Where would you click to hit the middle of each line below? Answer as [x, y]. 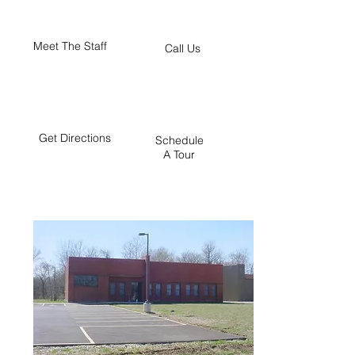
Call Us [183, 48]
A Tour [179, 155]
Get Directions [74, 138]
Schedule [179, 140]
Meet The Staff [70, 46]
